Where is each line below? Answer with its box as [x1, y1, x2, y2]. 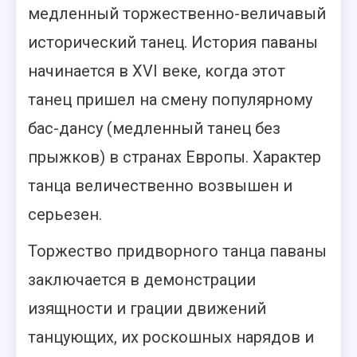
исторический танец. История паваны [28, 33, 318, 52]
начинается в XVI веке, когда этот [28, 61, 285, 80]
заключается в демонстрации [28, 270, 256, 289]
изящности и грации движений [28, 299, 266, 318]
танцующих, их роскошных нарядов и [28, 328, 314, 347]
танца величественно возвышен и [28, 176, 292, 195]
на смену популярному [139, 90, 312, 109]
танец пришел [28, 90, 139, 109]
